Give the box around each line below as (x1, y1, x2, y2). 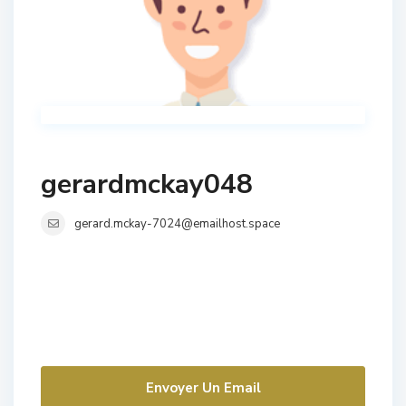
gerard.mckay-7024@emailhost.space (74, 216, 280, 232)
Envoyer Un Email (145, 379, 261, 397)
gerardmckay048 (41, 166, 253, 203)
